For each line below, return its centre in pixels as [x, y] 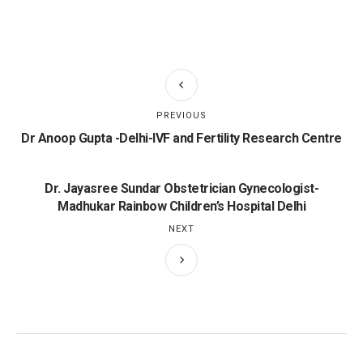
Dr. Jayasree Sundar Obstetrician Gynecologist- [181, 188]
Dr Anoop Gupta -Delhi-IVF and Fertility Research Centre [181, 138]
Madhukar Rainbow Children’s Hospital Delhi [181, 206]
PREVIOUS [181, 115]
